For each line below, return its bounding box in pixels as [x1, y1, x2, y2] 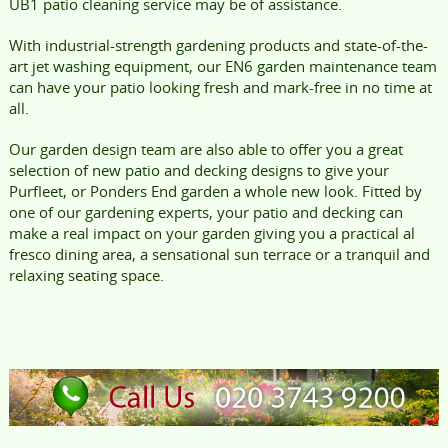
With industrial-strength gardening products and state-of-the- [8, 34, 428, 55]
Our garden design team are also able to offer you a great [8, 138, 403, 159]
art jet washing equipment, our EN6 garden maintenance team [8, 55, 437, 76]
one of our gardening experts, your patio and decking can [8, 201, 403, 222]
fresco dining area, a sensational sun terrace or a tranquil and [8, 243, 430, 264]
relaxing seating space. [8, 264, 164, 285]
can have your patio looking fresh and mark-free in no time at [8, 76, 432, 97]
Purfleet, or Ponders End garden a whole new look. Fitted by [8, 180, 422, 201]
